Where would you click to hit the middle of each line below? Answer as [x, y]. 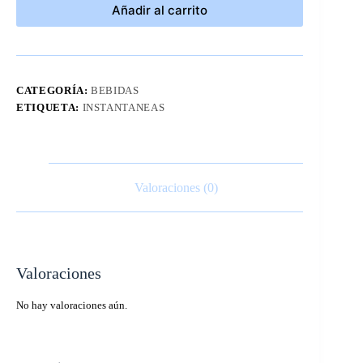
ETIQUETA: [49, 107]
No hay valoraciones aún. [72, 305]
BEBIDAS [115, 90]
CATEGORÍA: [54, 90]
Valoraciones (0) [176, 187]
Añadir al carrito [160, 11]
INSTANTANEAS [124, 107]
